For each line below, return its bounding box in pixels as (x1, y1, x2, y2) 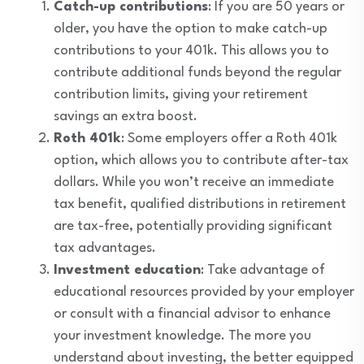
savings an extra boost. (54, 110, 197, 124)
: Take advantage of (201, 263, 325, 278)
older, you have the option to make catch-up (54, 22, 327, 37)
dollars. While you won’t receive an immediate (54, 175, 334, 190)
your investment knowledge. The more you (54, 329, 311, 344)
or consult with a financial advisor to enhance (54, 307, 331, 322)
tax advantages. (54, 241, 156, 256)
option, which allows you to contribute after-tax (54, 154, 349, 168)
